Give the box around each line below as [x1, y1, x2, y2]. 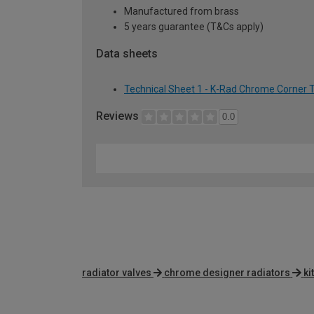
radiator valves [82, 266, 151, 278]
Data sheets [96, 47, 158, 61]
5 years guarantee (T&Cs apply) [124, 21, 264, 33]
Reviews [96, 109, 142, 123]
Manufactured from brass [124, 6, 239, 18]
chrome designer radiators [164, 266, 291, 278]
